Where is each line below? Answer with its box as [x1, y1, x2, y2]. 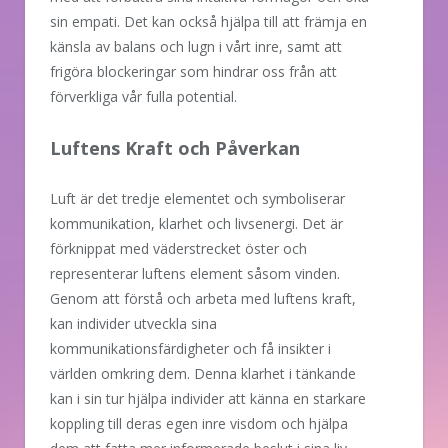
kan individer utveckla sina [50, 313, 217, 333]
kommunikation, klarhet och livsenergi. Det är [50, 213, 343, 233]
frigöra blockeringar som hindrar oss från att [50, 61, 337, 81]
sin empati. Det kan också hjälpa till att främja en [50, 11, 367, 31]
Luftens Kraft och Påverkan [50, 135, 300, 160]
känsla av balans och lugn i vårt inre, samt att [50, 36, 342, 56]
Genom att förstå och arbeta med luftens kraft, [50, 288, 356, 308]
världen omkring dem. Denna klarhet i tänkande [50, 363, 356, 383]
